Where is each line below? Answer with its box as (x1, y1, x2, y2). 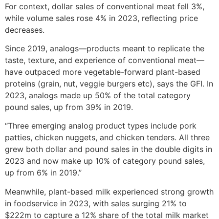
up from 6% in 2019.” (5, 168, 82, 178)
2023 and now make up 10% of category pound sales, (5, 156, 205, 166)
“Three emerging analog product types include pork (5, 121, 197, 131)
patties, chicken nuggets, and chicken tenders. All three (5, 132, 210, 143)
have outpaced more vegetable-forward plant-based (5, 67, 200, 77)
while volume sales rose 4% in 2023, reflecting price (5, 13, 198, 23)
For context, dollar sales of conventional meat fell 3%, (5, 1, 204, 11)
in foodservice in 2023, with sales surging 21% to (5, 198, 187, 208)
